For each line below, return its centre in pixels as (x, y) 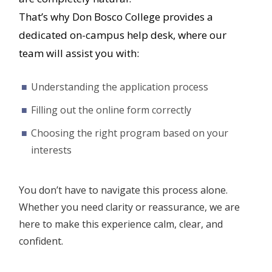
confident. (41, 241)
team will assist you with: (79, 53)
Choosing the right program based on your (130, 133)
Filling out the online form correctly (111, 110)
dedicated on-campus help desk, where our (123, 35)
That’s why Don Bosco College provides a (116, 17)
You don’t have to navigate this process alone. (123, 190)
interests (51, 150)
